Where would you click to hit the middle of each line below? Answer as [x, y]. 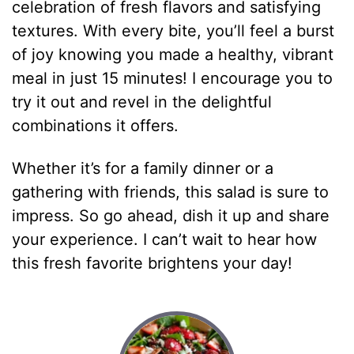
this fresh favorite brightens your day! [153, 263]
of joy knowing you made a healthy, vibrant [173, 54]
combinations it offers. [96, 125]
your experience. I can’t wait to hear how [165, 239]
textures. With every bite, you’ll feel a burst [173, 30]
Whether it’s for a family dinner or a [143, 168]
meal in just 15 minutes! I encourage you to [173, 78]
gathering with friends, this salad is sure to [171, 192]
